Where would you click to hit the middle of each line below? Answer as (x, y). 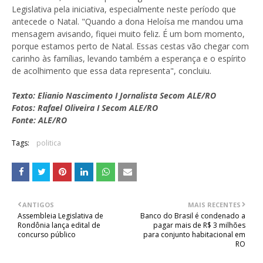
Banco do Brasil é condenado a (193, 216)
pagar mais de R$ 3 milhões (199, 225)
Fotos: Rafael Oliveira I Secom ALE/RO (85, 108)
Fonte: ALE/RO (39, 120)
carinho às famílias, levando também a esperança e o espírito (129, 58)
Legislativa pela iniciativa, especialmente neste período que (124, 9)
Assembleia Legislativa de (60, 216)
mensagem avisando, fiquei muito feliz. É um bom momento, (128, 34)
